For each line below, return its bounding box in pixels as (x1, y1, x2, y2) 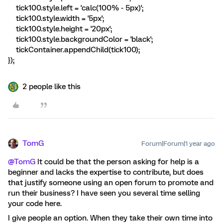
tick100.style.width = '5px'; (8, 13, 104, 23)
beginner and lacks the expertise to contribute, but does (8, 167, 204, 177)
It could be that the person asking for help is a (35, 157, 199, 166)
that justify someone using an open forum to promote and (8, 178, 214, 187)
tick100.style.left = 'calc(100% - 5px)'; (8, 3, 143, 12)
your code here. (8, 199, 64, 208)
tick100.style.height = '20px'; (8, 24, 112, 33)
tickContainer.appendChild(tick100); (8, 45, 140, 54)
